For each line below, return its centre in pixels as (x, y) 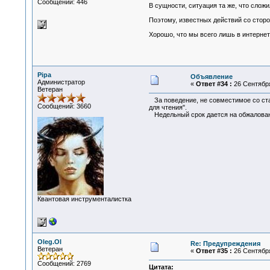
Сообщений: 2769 (64, 263)
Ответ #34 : (214, 84)
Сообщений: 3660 (64, 106)
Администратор (61, 82)
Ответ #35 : (214, 251)
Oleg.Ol (49, 242)
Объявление (211, 77)
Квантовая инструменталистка (84, 199)
